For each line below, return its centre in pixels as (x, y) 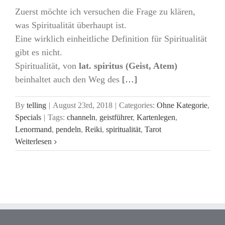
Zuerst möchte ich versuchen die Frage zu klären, (105, 12)
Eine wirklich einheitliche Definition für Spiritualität (111, 39)
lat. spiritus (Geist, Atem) (128, 66)
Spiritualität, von (47, 66)
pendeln (68, 130)
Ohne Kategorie (182, 105)
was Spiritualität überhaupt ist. (71, 25)
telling (36, 105)
